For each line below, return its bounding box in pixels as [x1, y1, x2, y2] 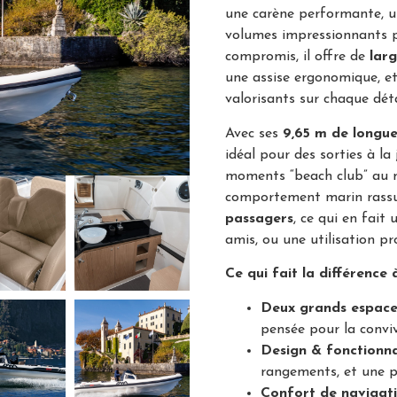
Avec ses [225, 126, 283, 141]
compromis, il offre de [225, 50, 370, 65]
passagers [225, 211, 293, 226]
